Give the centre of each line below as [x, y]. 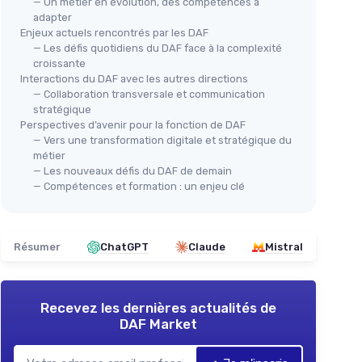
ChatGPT [124, 247]
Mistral [284, 247]
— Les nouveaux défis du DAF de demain [133, 171]
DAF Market [158, 324]
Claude [207, 247]
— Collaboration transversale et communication [149, 95]
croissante [59, 64]
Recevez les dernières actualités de [158, 308]
